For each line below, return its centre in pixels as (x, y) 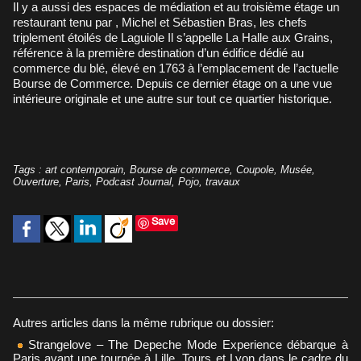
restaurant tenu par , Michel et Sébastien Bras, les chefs (160, 22)
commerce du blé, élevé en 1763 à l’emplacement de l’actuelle (176, 68)
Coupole (255, 169)
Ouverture (36, 181)
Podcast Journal (134, 181)
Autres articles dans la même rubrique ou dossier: (143, 322)
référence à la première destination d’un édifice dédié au (158, 52)
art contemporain (84, 169)
